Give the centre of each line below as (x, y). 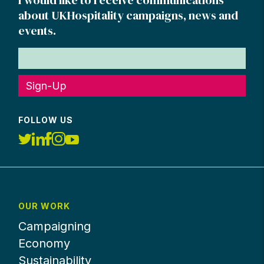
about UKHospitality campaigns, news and (128, 15)
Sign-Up (47, 85)
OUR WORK (44, 206)
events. (37, 30)
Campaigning (55, 226)
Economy (44, 243)
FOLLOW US (46, 120)
